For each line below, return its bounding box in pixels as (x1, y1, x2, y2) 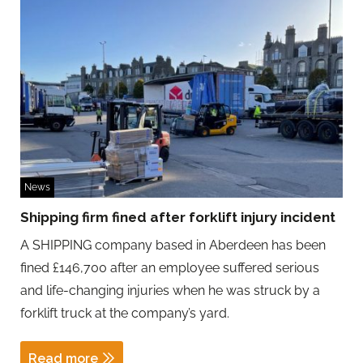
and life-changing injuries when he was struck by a (20, 283, 320, 299)
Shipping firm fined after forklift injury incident (20, 209, 335, 226)
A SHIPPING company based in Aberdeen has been (20, 237, 326, 254)
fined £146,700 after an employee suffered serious (20, 260, 319, 276)
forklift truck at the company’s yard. (20, 305, 229, 322)
